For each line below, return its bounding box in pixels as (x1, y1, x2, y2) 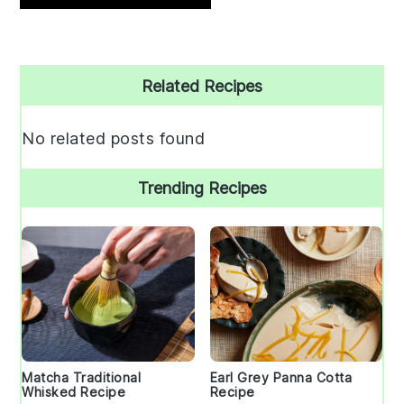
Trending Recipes (137, 179, 267, 198)
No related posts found (22, 129, 206, 149)
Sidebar (19, 96, 106, 130)
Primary (19, 63, 113, 97)
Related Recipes (142, 77, 262, 96)
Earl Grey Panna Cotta (209, 370, 352, 386)
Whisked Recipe (22, 384, 126, 400)
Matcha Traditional (22, 370, 142, 386)
